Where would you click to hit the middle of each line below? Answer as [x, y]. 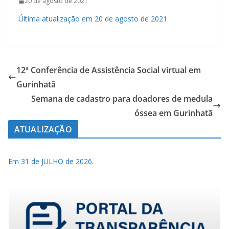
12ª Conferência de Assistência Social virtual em [109, 70]
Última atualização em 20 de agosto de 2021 [93, 19]
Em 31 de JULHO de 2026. [51, 161]
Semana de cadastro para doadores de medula [122, 98]
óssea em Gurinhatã [174, 113]
